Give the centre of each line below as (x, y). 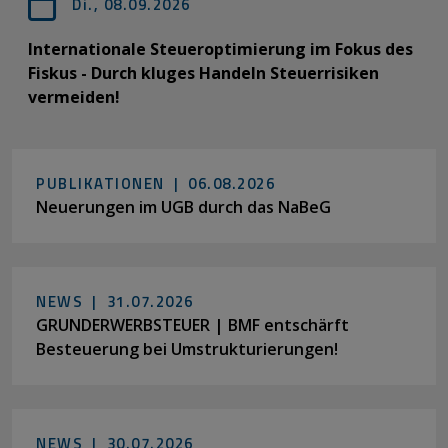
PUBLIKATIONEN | (112, 183)
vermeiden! (74, 96)
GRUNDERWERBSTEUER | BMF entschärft (192, 324)
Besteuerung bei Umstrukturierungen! (187, 348)
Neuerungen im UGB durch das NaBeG (183, 206)
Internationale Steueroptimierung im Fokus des (220, 48)
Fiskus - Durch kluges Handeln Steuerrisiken (203, 72)
